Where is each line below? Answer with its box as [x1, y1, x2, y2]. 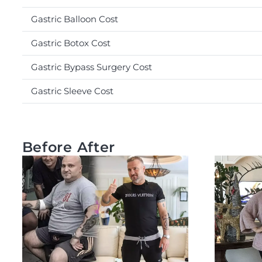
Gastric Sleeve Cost [30, 85, 113, 96]
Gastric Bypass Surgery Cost [30, 61, 152, 73]
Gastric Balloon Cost [30, 13, 118, 25]
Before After [22, 138, 116, 156]
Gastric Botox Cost [30, 37, 111, 49]
